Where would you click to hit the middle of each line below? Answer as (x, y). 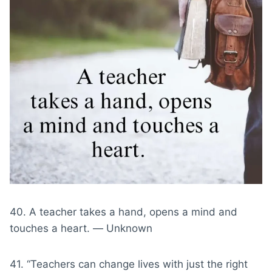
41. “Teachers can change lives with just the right (129, 264)
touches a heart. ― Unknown (81, 228)
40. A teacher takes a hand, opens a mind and (124, 212)
